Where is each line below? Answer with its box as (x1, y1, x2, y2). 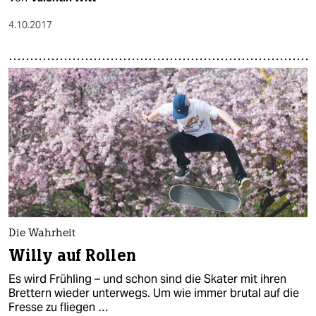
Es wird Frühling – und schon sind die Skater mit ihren (8, 271, 286, 286)
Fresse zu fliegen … (8, 299, 108, 315)
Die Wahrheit (8, 228, 75, 239)
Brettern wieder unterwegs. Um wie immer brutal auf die (8, 285, 299, 300)
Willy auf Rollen (8, 245, 136, 266)
